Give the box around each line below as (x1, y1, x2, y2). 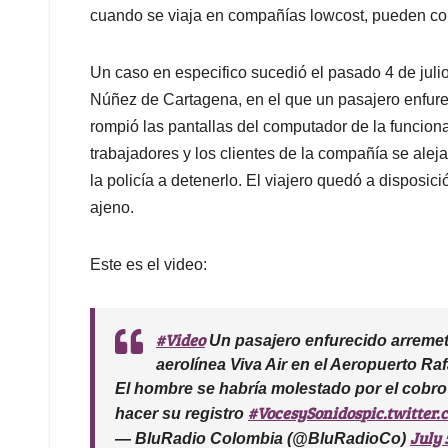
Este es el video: (90, 255, 207, 273)
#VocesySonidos (248, 401, 361, 423)
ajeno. (90, 198, 134, 216)
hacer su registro (115, 404, 248, 422)
